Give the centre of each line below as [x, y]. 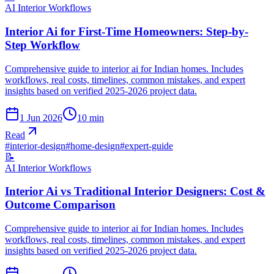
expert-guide [149, 146]
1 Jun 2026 [41, 117]
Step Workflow [43, 45]
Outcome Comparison [60, 205]
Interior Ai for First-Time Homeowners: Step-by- [127, 31]
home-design [95, 146]
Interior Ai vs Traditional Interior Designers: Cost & [135, 191]
